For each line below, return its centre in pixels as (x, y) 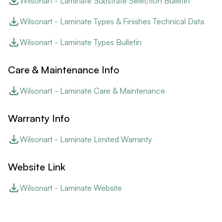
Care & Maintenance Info (64, 69)
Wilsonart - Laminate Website (71, 188)
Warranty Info (39, 118)
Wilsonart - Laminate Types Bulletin (81, 42)
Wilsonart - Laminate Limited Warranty (86, 139)
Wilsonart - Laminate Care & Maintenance (92, 90)
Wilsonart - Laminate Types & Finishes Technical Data (112, 21)
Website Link (37, 166)
